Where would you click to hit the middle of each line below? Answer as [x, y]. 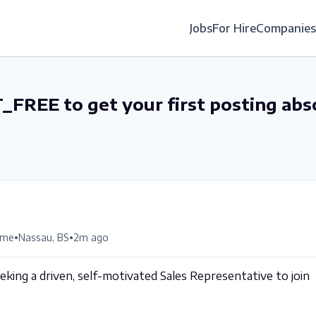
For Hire [234, 28]
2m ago [91, 237]
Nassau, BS [44, 237]
